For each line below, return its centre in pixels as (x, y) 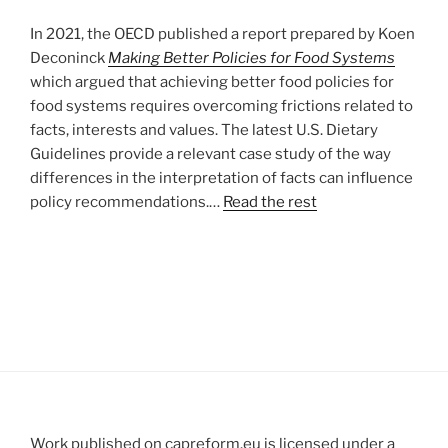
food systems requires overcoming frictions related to (221, 105)
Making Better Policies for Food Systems (251, 57)
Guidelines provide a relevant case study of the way (210, 153)
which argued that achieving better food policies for (212, 81)
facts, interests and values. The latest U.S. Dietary (204, 129)
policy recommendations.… (126, 201)
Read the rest (270, 201)
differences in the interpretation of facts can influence (221, 177)
